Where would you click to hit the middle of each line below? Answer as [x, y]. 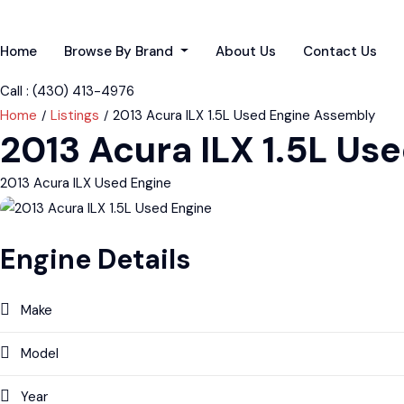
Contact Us [340, 51]
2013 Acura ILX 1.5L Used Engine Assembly [244, 115]
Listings [75, 115]
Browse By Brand [120, 51]
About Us [245, 51]
